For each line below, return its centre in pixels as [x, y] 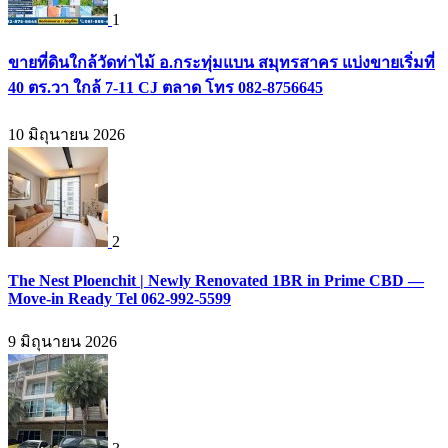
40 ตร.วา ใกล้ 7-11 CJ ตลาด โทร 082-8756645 [165, 88]
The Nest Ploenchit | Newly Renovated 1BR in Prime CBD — [216, 280]
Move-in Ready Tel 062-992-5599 [119, 298]
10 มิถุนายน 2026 [66, 134]
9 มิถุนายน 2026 [62, 342]
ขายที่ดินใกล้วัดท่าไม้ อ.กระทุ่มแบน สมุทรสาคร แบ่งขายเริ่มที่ [221, 63]
